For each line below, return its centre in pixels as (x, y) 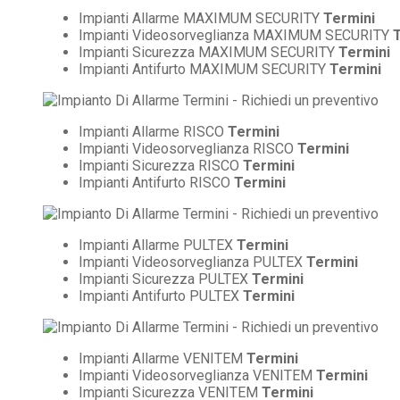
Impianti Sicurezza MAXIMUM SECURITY (208, 52)
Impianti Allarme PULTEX (158, 245)
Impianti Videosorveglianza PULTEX (192, 262)
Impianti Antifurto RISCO (156, 182)
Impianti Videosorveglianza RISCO (188, 148)
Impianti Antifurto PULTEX (161, 296)
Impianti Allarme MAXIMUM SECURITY (201, 18)
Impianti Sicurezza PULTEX (165, 279)
